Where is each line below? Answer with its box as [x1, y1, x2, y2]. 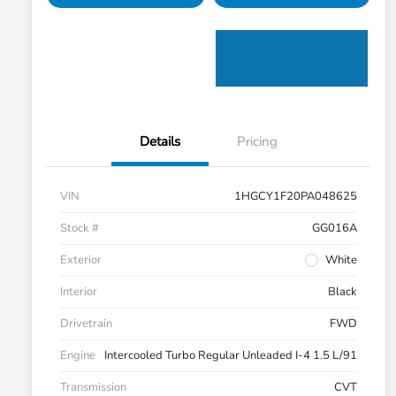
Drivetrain [60, 316, 112, 332]
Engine [60, 347, 95, 364]
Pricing [237, 133, 278, 151]
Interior [60, 284, 97, 301]
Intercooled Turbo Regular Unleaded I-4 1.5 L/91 [104, 347, 357, 364]
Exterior [60, 252, 102, 269]
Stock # [60, 220, 99, 237]
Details [140, 133, 180, 151]
